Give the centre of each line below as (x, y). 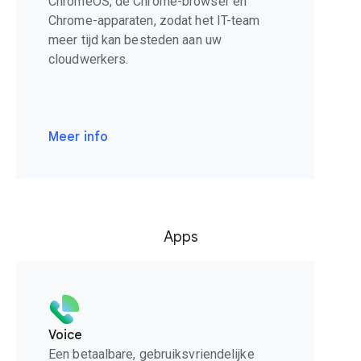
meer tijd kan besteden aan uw (135, 40)
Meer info (78, 137)
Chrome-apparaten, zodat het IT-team (154, 21)
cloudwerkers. (89, 60)
